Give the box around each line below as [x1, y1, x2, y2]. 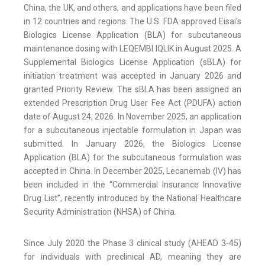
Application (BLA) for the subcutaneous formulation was [24, 153, 241, 163]
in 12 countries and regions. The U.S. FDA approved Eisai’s [24, 17, 241, 27]
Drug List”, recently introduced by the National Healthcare [24, 193, 241, 203]
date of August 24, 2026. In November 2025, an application [24, 112, 241, 122]
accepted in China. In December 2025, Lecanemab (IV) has [24, 166, 241, 176]
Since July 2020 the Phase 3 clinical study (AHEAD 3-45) [24, 238, 241, 248]
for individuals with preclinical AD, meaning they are [24, 252, 241, 262]
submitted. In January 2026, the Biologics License [24, 139, 241, 149]
